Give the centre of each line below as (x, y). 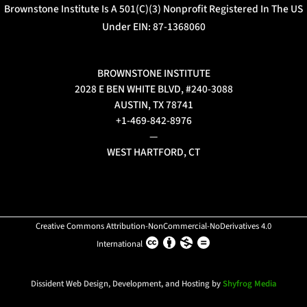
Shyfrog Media (249, 284)
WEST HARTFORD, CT (153, 152)
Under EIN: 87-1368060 (153, 27)
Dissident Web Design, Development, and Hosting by (126, 284)
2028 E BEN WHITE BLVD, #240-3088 (153, 89)
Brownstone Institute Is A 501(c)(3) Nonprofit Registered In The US (153, 9)
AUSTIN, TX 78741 (153, 105)
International (119, 244)
